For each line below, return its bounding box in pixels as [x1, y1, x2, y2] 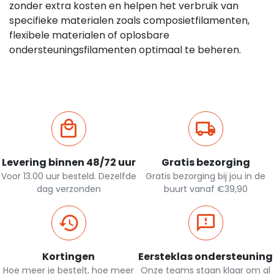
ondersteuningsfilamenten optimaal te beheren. [9, 42, 241, 57]
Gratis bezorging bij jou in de [146, 169, 265, 182]
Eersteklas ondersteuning [138, 249, 273, 264]
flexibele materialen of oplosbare [9, 28, 169, 42]
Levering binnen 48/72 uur [1, 155, 136, 169]
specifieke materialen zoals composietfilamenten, [9, 13, 250, 28]
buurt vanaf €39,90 [163, 182, 248, 195]
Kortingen [42, 249, 95, 264]
